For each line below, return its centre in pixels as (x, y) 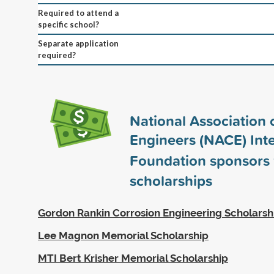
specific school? (68, 24)
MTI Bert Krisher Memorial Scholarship (133, 258)
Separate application (78, 43)
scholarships (171, 180)
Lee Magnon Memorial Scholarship (123, 235)
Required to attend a (78, 13)
